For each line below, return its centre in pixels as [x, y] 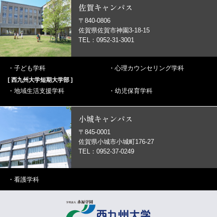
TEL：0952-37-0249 [106, 151]
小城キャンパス [106, 119]
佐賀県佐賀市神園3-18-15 [114, 30]
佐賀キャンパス [106, 7]
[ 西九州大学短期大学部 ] [40, 80]
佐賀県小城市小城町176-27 [116, 142]
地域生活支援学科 [39, 91]
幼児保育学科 [134, 91]
